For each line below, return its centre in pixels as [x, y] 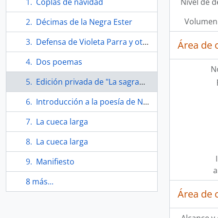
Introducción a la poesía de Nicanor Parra [90, 102]
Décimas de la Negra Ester [84, 22]
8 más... [40, 182]
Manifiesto [55, 162]
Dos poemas [59, 62]
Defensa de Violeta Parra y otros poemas [89, 42]
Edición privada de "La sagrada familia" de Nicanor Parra [88, 82]
